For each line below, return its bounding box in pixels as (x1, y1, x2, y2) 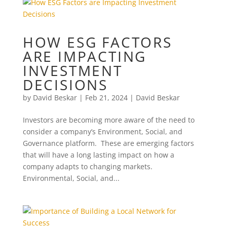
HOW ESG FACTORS (22, 32, 172, 52)
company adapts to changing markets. (22, 162, 155, 171)
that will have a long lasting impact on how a (22, 150, 174, 160)
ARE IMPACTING (22, 47, 147, 66)
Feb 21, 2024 (85, 93, 128, 102)
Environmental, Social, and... (22, 173, 120, 183)
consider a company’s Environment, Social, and (22, 127, 182, 136)
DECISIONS (22, 75, 108, 94)
